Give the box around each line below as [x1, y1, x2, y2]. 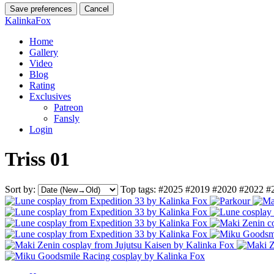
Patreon [54, 102, 83, 113]
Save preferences [10, 4, 72, 13]
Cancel [84, 4, 109, 13]
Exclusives [29, 91, 71, 102]
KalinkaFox [5, 15, 51, 26]
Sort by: [5, 183, 35, 194]
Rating [29, 80, 55, 91]
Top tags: [120, 183, 156, 194]
